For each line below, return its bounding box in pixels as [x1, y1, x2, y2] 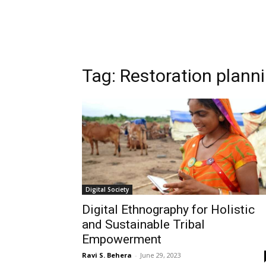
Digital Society [85, 185, 129, 194]
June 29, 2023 [140, 251, 181, 260]
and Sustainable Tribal [82, 217, 205, 232]
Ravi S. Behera [82, 251, 132, 260]
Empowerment [82, 232, 161, 247]
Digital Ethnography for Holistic [82, 202, 255, 217]
